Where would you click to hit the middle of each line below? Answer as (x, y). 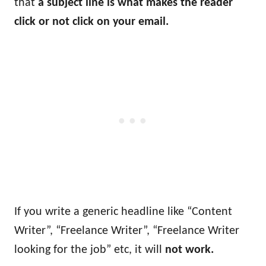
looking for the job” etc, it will (90, 250)
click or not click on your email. (91, 22)
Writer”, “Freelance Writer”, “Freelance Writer (127, 231)
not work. (189, 250)
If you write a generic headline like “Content (123, 212)
